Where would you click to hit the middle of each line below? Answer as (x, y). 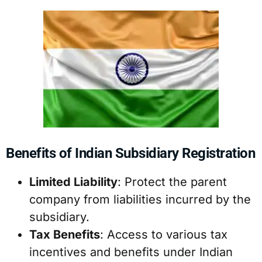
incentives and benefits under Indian (131, 252)
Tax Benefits (65, 234)
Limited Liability (73, 182)
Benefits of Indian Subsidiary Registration (130, 153)
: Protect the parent (172, 182)
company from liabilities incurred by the (140, 199)
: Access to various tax (164, 234)
